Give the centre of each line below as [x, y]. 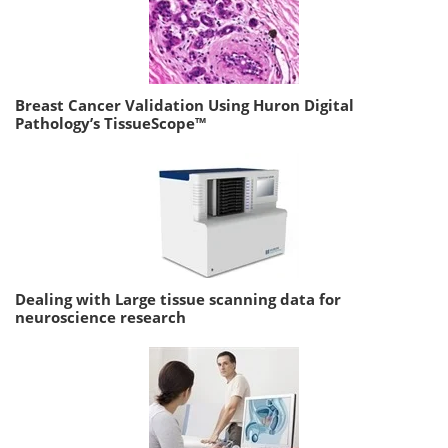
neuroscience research [100, 317]
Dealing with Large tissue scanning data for [178, 299]
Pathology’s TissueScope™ [110, 123]
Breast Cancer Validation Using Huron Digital [184, 105]
